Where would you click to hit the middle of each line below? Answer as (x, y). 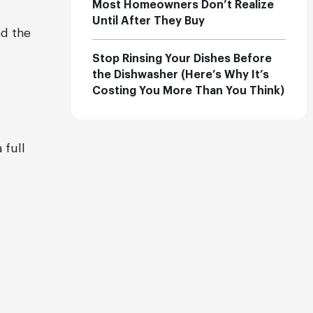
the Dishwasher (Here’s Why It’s (181, 75)
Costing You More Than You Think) (189, 91)
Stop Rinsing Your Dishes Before (182, 59)
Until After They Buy (149, 21)
